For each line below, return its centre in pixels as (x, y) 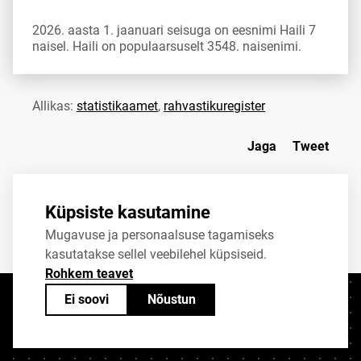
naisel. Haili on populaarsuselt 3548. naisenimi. (167, 46)
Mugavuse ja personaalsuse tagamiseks (160, 235)
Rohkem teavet (89, 274)
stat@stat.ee (255, 303)
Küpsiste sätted (69, 330)
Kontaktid (54, 303)
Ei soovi (87, 299)
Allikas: (54, 106)
